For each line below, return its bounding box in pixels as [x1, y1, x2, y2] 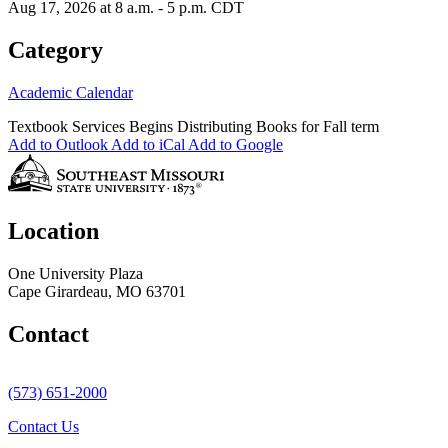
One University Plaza [8, 265, 143, 283]
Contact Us [8, 418, 79, 436]
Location [8, 218, 99, 245]
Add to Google [188, 135, 283, 153]
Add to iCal [111, 135, 185, 153]
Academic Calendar [8, 83, 133, 101]
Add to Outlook [8, 135, 108, 153]
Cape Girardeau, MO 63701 [8, 283, 186, 301]
